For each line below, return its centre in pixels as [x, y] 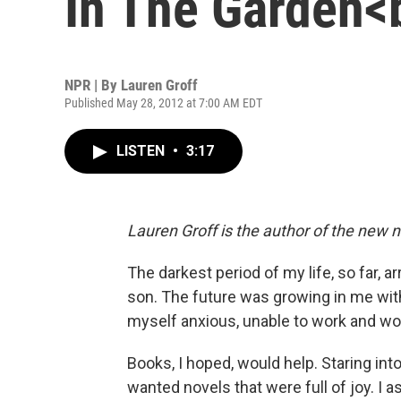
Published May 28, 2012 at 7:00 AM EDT [163, 103]
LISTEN [142, 151]
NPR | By [93, 85]
